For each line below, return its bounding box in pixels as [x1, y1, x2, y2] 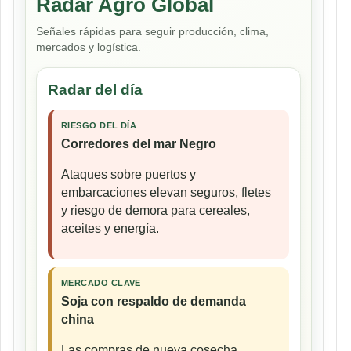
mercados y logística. [36, 40, 141, 53]
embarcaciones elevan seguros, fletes [61, 185, 271, 199]
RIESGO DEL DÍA [61, 120, 137, 130]
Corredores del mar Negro [61, 136, 216, 150]
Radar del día [48, 81, 143, 98]
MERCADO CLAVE [61, 277, 141, 288]
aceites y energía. [61, 221, 159, 235]
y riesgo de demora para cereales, [61, 203, 250, 217]
